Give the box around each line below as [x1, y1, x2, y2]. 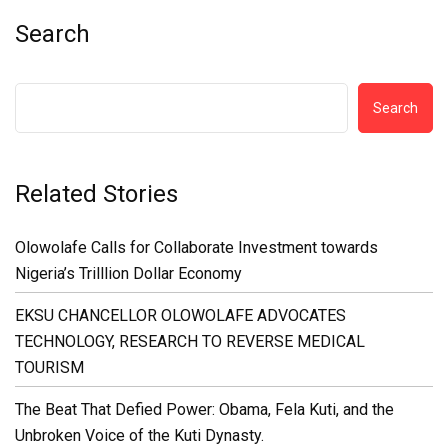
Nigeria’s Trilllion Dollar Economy [15, 264, 242, 283]
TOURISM [15, 358, 84, 377]
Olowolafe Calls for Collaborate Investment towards [15, 238, 378, 257]
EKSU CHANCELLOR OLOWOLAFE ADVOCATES [15, 306, 346, 325]
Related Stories [15, 180, 178, 208]
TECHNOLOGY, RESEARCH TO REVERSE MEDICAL [15, 332, 365, 351]
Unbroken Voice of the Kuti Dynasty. [15, 426, 264, 445]
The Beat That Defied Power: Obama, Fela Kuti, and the [15, 400, 394, 419]
